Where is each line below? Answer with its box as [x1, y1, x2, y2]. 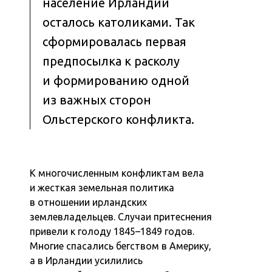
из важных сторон [42, 92, 152, 107]
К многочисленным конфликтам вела [30, 167, 205, 178]
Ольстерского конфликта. [42, 112, 195, 126]
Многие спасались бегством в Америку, [30, 240, 212, 251]
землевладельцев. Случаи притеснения [30, 211, 212, 222]
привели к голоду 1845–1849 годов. [30, 225, 195, 237]
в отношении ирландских [30, 196, 148, 208]
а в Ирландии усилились [30, 254, 143, 266]
